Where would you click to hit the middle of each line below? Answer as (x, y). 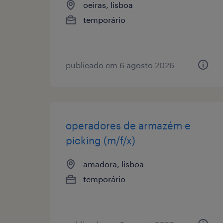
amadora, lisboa (113, 164)
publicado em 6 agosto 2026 (120, 65)
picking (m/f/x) (101, 140)
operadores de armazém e (128, 125)
